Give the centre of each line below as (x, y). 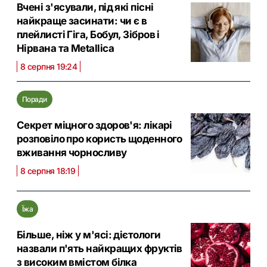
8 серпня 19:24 (49, 67)
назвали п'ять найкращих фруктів (100, 249)
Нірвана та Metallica (65, 49)
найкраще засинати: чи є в (82, 21)
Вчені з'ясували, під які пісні (85, 7)
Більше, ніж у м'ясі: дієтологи (89, 235)
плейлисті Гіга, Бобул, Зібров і (88, 35)
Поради (35, 100)
